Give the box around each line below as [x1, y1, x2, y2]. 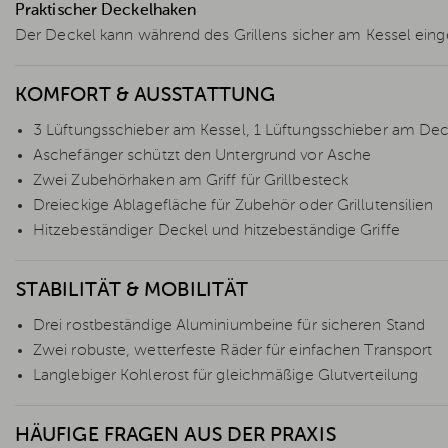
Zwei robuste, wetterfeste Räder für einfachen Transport [33, 342, 433, 359]
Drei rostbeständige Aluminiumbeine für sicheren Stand [33, 317, 426, 334]
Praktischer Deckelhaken [15, 2, 197, 19]
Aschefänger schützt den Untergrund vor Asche [33, 147, 372, 164]
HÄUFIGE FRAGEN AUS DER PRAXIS [15, 425, 336, 446]
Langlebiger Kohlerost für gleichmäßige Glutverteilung [33, 367, 419, 384]
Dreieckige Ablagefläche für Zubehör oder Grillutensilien [33, 197, 434, 214]
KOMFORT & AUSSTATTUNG [15, 85, 276, 106]
